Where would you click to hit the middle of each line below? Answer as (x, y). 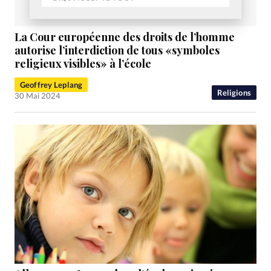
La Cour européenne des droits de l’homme (125, 37)
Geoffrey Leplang (51, 84)
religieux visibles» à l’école (83, 63)
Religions (234, 92)
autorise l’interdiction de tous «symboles (117, 50)
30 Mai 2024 (38, 95)
